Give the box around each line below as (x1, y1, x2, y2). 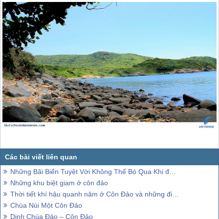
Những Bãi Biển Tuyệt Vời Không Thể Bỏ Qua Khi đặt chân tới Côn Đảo (10, 167, 169, 175)
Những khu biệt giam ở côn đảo (10, 178, 108, 187)
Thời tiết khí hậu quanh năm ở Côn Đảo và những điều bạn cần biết (10, 190, 172, 198)
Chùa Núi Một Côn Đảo (10, 201, 82, 209)
